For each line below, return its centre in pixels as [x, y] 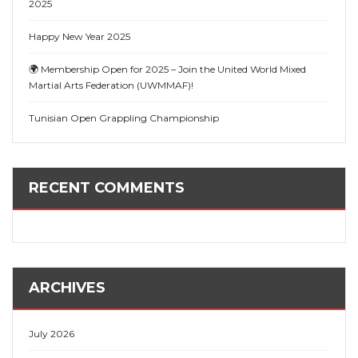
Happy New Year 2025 [80, 37]
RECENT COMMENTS [107, 188]
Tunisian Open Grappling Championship [124, 118]
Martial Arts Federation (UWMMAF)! [111, 86]
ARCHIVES [67, 288]
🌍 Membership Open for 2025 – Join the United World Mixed [167, 70]
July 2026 [52, 334]
